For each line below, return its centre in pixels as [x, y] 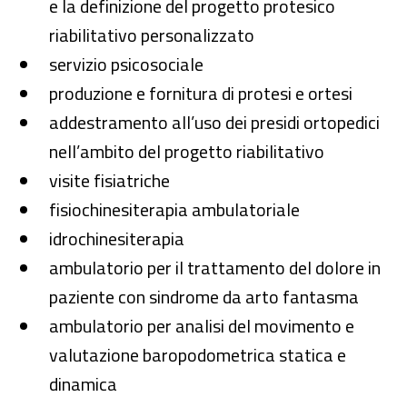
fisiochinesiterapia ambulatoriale [174, 209]
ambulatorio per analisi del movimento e [202, 326]
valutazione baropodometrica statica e [198, 355]
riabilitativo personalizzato [152, 35]
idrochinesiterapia [117, 238]
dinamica [83, 384]
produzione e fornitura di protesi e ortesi [201, 93]
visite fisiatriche [109, 180]
